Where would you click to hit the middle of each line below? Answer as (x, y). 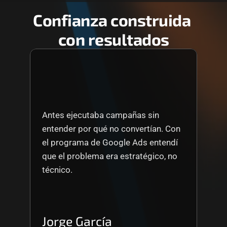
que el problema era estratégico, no (110, 156)
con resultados (113, 39)
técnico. (57, 170)
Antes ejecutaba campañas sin (101, 115)
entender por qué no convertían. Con (111, 129)
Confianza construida (112, 20)
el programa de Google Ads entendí (110, 142)
